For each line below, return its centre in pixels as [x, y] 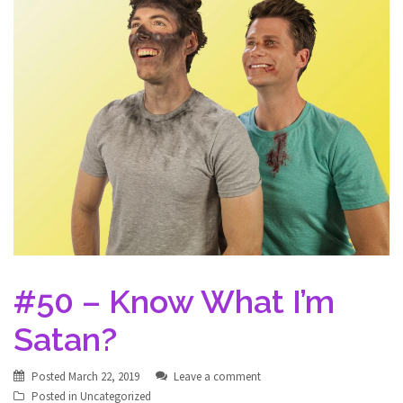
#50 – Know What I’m [174, 301]
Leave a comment [217, 376]
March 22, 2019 [104, 376]
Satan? [65, 339]
